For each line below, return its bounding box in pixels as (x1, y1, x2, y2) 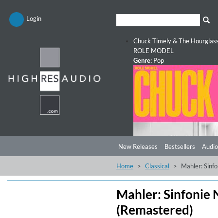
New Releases (118, 143, 158, 150)
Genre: (133, 56, 152, 64)
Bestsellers (164, 143, 195, 150)
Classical (145, 162, 169, 170)
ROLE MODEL (133, 47, 174, 54)
